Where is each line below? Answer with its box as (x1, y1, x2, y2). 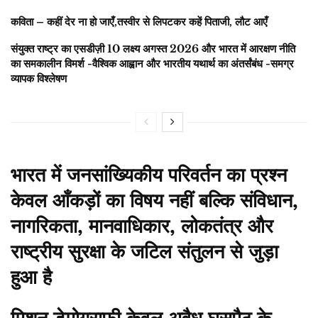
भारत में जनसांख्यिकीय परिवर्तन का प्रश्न (11, 163, 287, 187)
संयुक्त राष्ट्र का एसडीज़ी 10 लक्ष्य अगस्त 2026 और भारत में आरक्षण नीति (11, 42, 295, 56)
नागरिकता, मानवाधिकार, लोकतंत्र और (11, 214, 273, 238)
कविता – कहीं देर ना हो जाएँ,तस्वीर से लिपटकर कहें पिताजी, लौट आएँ (11, 15, 268, 29)
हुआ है (11, 265, 52, 289)
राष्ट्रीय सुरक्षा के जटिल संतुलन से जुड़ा (11, 240, 278, 263)
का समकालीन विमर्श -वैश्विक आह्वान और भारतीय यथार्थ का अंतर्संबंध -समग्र (11, 57, 294, 71)
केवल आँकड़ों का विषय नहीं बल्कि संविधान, (11, 189, 298, 212)
